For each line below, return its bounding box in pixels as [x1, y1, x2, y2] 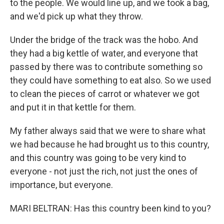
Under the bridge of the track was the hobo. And [10, 34, 198, 45]
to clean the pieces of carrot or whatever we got [10, 88, 199, 99]
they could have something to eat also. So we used [10, 75, 211, 85]
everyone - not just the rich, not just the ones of [10, 166, 198, 176]
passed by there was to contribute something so [10, 61, 202, 72]
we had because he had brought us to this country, [10, 139, 209, 149]
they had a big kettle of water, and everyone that [10, 48, 198, 58]
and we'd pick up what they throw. [10, 11, 143, 21]
